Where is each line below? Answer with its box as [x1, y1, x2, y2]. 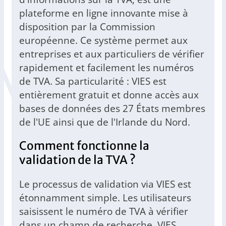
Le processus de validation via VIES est [19, 177, 191, 191]
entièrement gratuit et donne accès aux [19, 88, 199, 102]
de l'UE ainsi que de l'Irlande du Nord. [19, 115, 190, 129]
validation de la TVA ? [19, 153, 136, 167]
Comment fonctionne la [19, 139, 149, 153]
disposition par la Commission [19, 20, 155, 34]
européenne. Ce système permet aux [19, 33, 188, 47]
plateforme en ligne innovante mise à [19, 6, 188, 20]
